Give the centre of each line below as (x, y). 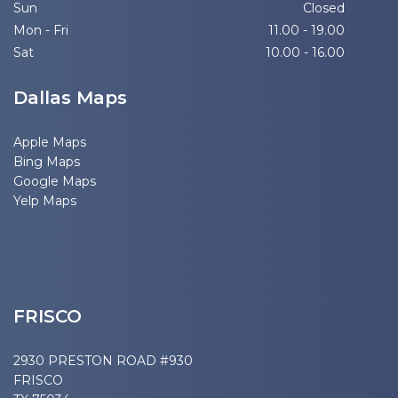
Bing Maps (47, 161)
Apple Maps (50, 142)
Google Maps (55, 181)
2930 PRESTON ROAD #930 (103, 360)
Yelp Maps (45, 200)
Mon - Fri (41, 30)
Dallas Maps (70, 97)
